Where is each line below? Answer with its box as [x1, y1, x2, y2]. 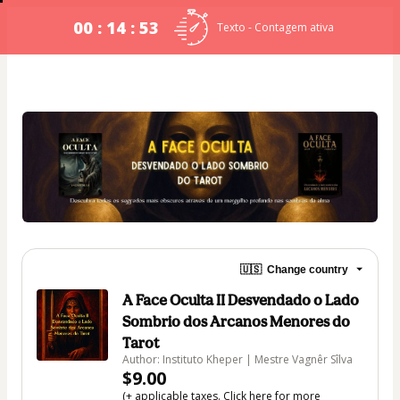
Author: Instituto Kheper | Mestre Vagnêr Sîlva [122, 352, 353, 368]
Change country [267, 262, 348, 276]
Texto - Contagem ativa [216, 19, 334, 35]
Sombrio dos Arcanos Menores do [122, 312, 350, 331]
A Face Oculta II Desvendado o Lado [122, 291, 359, 310]
